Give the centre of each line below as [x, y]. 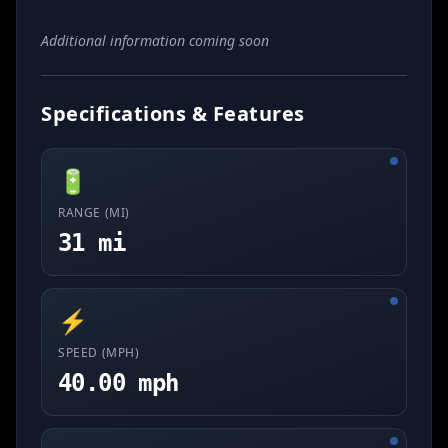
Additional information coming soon [155, 40]
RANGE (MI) [94, 212]
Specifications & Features [173, 113]
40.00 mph [118, 383]
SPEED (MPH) [99, 352]
